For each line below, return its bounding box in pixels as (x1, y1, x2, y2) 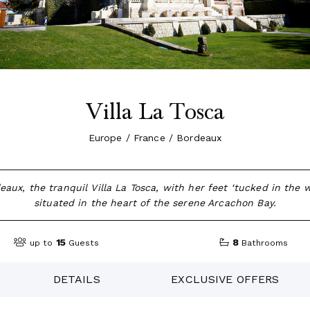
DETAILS (53, 272, 100, 286)
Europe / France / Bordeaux (88, 132, 222, 144)
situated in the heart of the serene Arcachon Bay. (34, 197, 276, 209)
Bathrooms (241, 238, 288, 248)
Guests (68, 238, 99, 248)
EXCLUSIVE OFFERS (171, 272, 280, 286)
